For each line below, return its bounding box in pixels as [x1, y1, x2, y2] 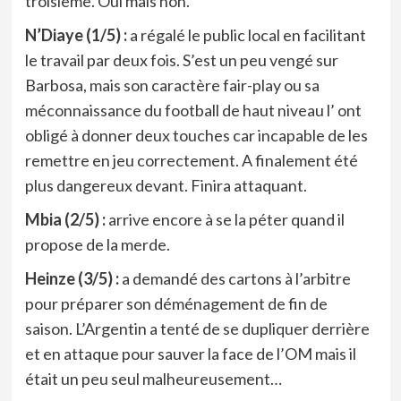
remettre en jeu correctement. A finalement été [24, 149, 358, 170]
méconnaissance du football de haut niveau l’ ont [24, 99, 362, 120]
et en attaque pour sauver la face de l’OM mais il [24, 343, 356, 363]
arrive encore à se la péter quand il [105, 209, 345, 229]
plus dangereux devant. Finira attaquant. [24, 175, 307, 195]
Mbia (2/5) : [24, 209, 106, 229]
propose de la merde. [24, 234, 170, 254]
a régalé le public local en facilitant [126, 24, 366, 45]
